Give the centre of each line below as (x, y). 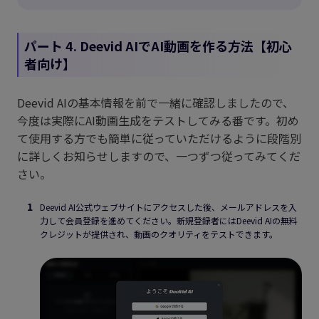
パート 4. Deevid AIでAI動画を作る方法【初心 (158, 46)
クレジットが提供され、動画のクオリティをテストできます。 (159, 234)
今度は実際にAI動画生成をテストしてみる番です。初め (158, 121)
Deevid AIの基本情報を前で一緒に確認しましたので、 (156, 103)
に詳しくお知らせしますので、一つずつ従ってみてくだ (159, 156)
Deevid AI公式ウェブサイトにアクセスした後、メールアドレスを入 (168, 207)
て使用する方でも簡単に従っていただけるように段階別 (159, 138)
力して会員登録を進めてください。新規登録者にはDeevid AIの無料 (169, 221)
